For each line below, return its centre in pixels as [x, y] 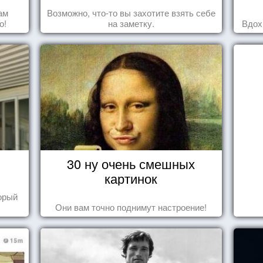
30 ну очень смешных [131, 163]
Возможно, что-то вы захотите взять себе [131, 12]
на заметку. [131, 23]
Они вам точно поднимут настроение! [131, 207]
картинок [131, 178]
